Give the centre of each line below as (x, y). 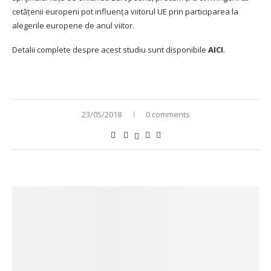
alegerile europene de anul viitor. (73, 25)
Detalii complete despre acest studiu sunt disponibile (110, 49)
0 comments (168, 114)
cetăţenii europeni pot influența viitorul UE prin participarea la (125, 11)
